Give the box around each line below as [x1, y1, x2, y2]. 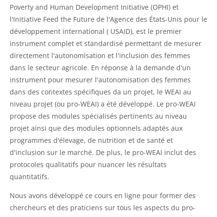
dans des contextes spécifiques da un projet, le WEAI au [10, 87, 191, 96]
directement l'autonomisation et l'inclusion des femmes [10, 50, 190, 60]
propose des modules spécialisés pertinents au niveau [10, 111, 187, 121]
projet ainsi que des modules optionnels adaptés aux [10, 123, 183, 133]
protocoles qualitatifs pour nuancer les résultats [10, 159, 167, 169]
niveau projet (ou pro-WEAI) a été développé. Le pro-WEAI [10, 99, 196, 108]
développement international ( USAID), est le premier [10, 26, 182, 36]
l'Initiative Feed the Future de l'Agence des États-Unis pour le [10, 14, 207, 24]
